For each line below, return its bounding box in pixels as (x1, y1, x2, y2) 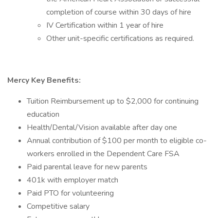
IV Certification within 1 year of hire (46, 20, 163, 31)
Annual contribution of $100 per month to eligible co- (27, 135, 207, 146)
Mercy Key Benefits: (7, 75, 81, 86)
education (27, 109, 61, 120)
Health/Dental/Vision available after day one (27, 122, 179, 133)
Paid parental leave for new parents (27, 162, 149, 172)
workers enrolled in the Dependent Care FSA (27, 148, 182, 159)
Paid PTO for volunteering (27, 188, 116, 199)
